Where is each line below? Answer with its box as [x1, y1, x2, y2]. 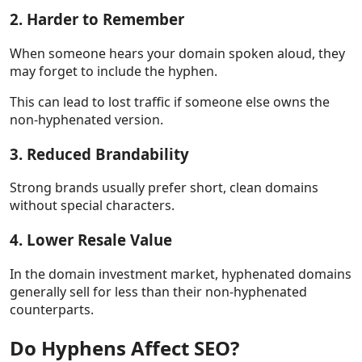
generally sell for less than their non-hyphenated [10, 282, 307, 301]
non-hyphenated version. [10, 111, 163, 128]
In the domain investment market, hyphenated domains [10, 264, 351, 283]
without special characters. [10, 196, 175, 215]
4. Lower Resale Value [10, 229, 172, 250]
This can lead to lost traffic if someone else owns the [10, 93, 330, 111]
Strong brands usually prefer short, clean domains [10, 179, 318, 197]
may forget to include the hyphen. [10, 62, 217, 80]
